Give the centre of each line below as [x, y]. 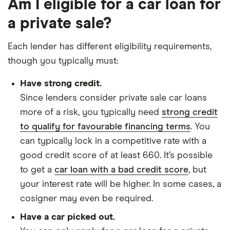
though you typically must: [63, 61]
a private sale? [60, 23]
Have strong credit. [61, 83]
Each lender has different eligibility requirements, [110, 46]
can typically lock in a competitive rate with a [113, 141]
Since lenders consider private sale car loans [113, 98]
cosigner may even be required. [87, 198]
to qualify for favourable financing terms [105, 127]
